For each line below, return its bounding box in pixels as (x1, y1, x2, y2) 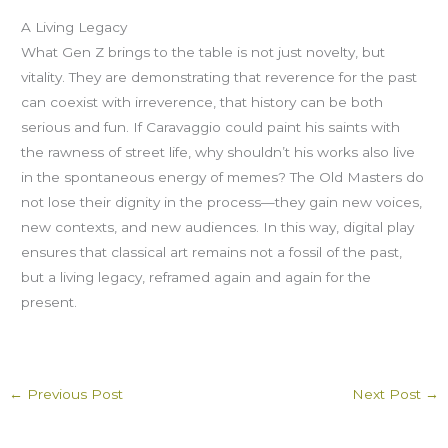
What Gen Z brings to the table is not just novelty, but (21, 43, 386, 60)
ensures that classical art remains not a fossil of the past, (21, 243, 403, 260)
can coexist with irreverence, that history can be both (21, 93, 384, 110)
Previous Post (23, 385, 124, 402)
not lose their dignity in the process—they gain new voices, (21, 193, 423, 210)
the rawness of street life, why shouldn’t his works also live (21, 143, 416, 160)
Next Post (351, 385, 425, 402)
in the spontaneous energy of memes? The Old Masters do (21, 168, 425, 185)
